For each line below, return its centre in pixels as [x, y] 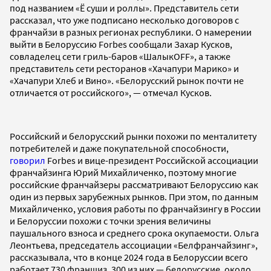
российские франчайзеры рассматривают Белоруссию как [134, 184]
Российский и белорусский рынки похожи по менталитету [133, 136]
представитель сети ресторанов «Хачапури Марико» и [124, 68]
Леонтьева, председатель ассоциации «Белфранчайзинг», [134, 245]
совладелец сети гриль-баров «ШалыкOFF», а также [120, 56]
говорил [28, 160]
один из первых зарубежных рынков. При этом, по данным [134, 196]
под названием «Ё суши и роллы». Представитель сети [124, 8]
